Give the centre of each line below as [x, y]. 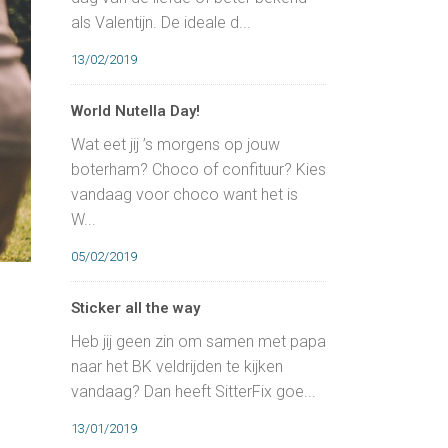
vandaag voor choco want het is [184, 195]
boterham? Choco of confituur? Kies [198, 170]
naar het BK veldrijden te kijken [177, 367]
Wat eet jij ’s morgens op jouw [175, 145]
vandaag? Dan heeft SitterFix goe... [193, 392]
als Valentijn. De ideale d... [161, 23]
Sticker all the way [135, 308]
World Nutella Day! [135, 111]
